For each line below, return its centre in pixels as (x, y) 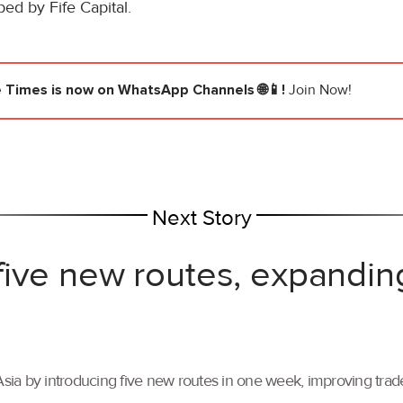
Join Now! (320, 90)
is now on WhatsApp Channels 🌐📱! (168, 90)
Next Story (201, 219)
